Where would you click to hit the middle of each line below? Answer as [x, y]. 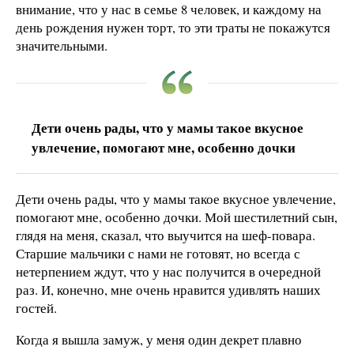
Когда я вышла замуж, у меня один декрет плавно [159, 339]
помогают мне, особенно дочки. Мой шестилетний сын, [177, 217]
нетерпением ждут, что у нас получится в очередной [168, 271]
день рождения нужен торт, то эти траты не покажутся [173, 27]
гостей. [36, 307]
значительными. [62, 45]
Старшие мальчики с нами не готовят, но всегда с [158, 253]
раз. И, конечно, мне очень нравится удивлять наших [168, 289]
